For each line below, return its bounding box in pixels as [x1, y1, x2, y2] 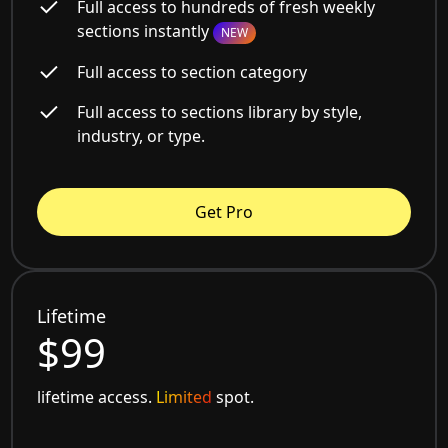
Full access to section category [77, 61, 308, 84]
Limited [156, 386, 213, 409]
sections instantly [77, 20, 214, 43]
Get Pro [195, 201, 253, 224]
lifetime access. [37, 386, 157, 409]
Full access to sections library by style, [77, 101, 363, 124]
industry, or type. [77, 125, 206, 148]
